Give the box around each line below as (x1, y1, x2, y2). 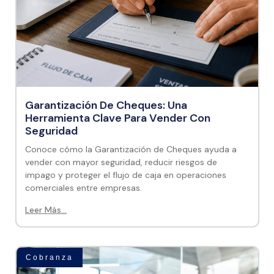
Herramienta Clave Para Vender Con (25, 111, 210, 125)
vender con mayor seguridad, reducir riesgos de (25, 157, 217, 168)
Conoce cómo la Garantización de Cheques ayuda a (25, 144, 237, 155)
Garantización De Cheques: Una (25, 98, 187, 113)
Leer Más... (25, 204, 67, 215)
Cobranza (26, 253, 74, 262)
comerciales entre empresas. (25, 182, 142, 193)
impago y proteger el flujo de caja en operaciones (25, 169, 226, 180)
